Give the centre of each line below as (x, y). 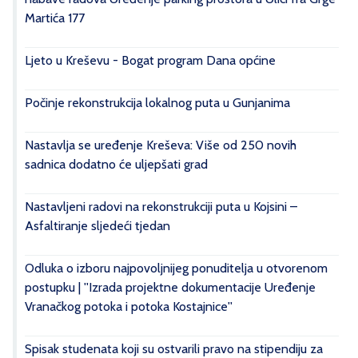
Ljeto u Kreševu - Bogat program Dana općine (150, 60)
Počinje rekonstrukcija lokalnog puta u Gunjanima (157, 103)
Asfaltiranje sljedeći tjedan (97, 226)
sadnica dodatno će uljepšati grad (116, 164)
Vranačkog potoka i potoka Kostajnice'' (129, 306)
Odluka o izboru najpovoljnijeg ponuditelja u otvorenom (176, 268)
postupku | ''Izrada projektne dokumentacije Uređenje (170, 287)
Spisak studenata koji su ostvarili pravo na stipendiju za (174, 349)
